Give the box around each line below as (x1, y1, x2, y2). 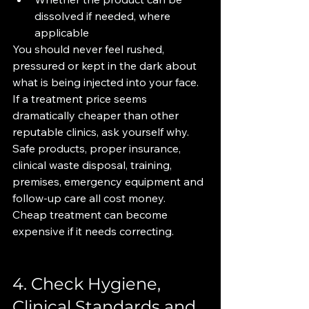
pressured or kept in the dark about (12, 59, 199, 72)
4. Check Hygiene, (12, 274, 165, 294)
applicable (34, 26, 89, 39)
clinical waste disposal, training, (12, 158, 175, 172)
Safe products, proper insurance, (12, 141, 183, 155)
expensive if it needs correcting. (12, 224, 174, 238)
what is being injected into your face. (12, 75, 199, 89)
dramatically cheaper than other (12, 108, 181, 122)
